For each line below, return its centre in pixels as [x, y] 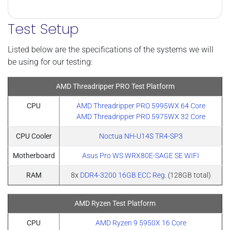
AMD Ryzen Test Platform [115, 203]
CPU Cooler [34, 136]
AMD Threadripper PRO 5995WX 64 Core [141, 106]
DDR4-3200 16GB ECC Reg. [123, 175]
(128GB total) [188, 175]
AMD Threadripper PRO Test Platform [115, 86]
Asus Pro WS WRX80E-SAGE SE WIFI [141, 156]
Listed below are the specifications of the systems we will [111, 49]
